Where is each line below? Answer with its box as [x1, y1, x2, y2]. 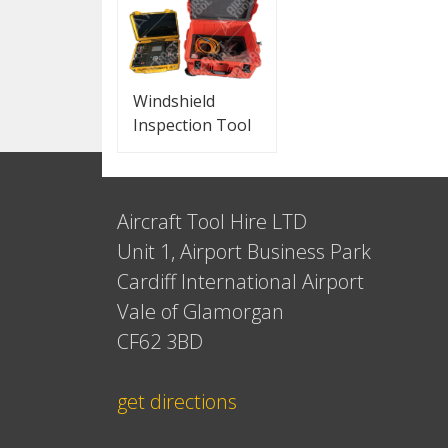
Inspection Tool [133, 114, 251, 137]
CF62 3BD [117, 328, 203, 356]
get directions [117, 388, 237, 416]
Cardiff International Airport [117, 268, 364, 296]
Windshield [133, 90, 215, 113]
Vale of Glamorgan [117, 298, 284, 326]
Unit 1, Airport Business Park [117, 238, 371, 266]
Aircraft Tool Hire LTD [117, 208, 307, 236]
